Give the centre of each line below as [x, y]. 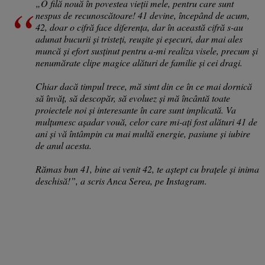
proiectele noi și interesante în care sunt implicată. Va [136, 110]
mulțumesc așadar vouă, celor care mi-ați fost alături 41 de [146, 122]
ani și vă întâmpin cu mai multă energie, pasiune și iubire [143, 133]
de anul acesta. [64, 145]
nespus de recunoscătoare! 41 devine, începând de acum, [143, 15]
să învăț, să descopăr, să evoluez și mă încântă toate [133, 98]
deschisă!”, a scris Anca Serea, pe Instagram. [121, 181]
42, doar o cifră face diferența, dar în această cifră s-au [139, 27]
